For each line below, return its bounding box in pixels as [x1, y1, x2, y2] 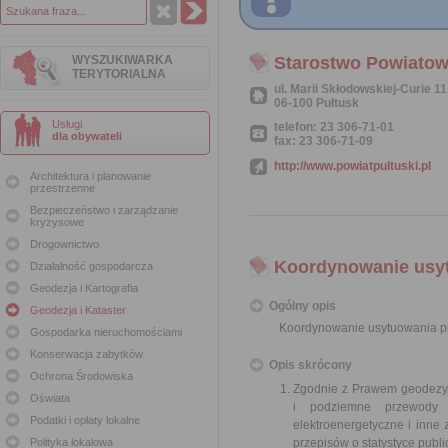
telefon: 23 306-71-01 [274, 120, 394, 134]
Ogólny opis [269, 299, 336, 313]
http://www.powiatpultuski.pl [274, 159, 431, 173]
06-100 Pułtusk [274, 96, 359, 110]
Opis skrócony [269, 358, 352, 372]
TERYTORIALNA [72, 67, 166, 81]
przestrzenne [30, 182, 95, 194]
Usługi [52, 118, 82, 130]
